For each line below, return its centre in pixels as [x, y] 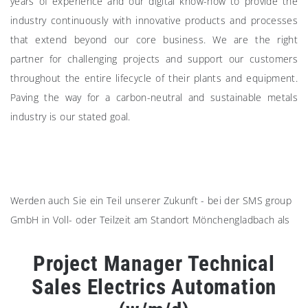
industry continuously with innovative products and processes [154, 20]
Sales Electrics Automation [154, 287]
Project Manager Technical [154, 263]
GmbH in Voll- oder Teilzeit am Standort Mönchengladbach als [150, 219]
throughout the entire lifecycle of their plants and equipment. [154, 78]
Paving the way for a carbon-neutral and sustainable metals [154, 97]
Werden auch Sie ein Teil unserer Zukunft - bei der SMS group [151, 200]
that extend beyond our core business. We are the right [154, 39]
